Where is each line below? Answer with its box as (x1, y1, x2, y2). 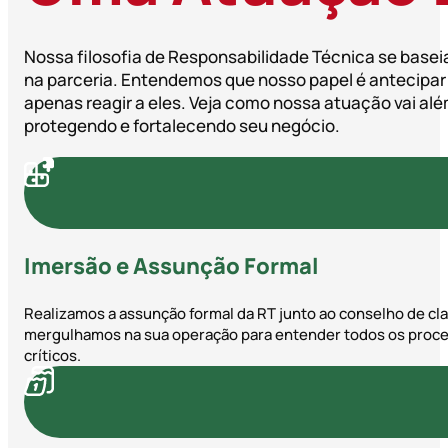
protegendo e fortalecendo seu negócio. (24, 113, 340, 137)
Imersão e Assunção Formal (24, 250, 319, 281)
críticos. (24, 344, 81, 366)
